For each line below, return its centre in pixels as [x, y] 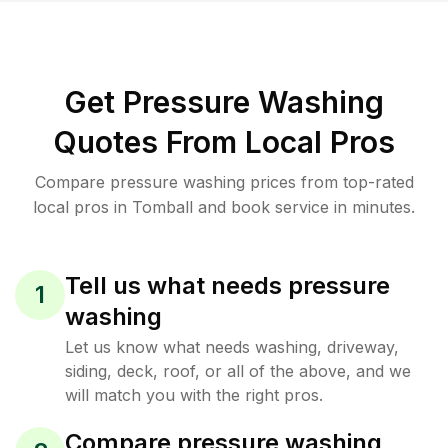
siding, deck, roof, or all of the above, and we [238, 371]
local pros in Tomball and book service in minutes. [224, 207]
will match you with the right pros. [194, 395]
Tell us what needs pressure [227, 285]
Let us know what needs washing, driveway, [232, 347]
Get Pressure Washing [224, 102]
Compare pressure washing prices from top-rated [224, 182]
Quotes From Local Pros [224, 142]
